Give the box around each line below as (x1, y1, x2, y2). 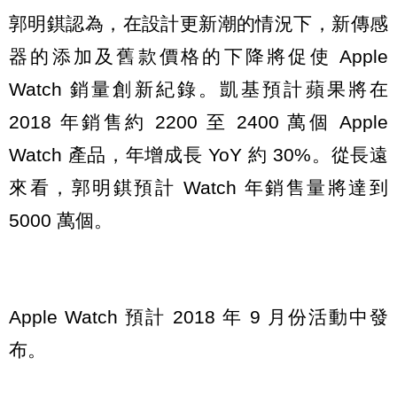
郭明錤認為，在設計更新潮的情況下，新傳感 (9, 13, 388, 35)
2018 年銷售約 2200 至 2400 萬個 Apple (9, 112, 388, 133)
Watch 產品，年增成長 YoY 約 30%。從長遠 (9, 144, 388, 166)
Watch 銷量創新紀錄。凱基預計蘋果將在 (9, 79, 388, 100)
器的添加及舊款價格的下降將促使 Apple (9, 46, 388, 67)
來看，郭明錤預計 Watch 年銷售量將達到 (9, 177, 388, 198)
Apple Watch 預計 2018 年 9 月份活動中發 (9, 306, 388, 327)
